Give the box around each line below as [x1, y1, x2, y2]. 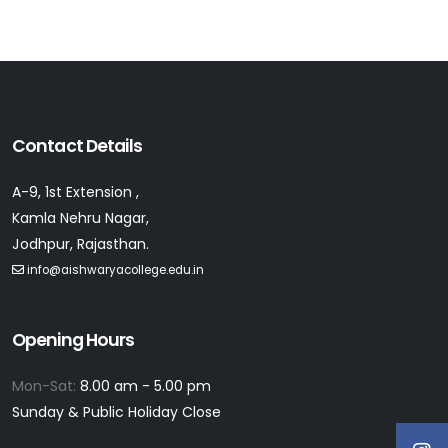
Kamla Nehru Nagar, [12, 207, 149, 228]
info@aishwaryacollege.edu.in [27, 261, 204, 278]
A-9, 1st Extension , [12, 181, 139, 202]
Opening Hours [12, 327, 135, 352]
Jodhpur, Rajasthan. [12, 233, 149, 254]
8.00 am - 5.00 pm [80, 375, 211, 396]
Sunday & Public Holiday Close [12, 401, 221, 422]
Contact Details [12, 133, 142, 158]
